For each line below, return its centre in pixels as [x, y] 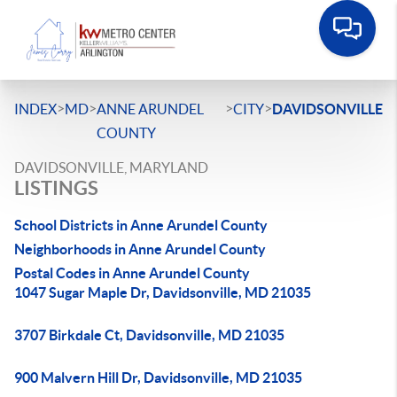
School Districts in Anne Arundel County [141, 225]
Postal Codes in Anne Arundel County [132, 273]
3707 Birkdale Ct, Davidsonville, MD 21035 [149, 335]
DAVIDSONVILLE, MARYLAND [111, 167]
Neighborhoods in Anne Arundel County [140, 249]
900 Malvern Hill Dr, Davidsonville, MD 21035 [158, 378]
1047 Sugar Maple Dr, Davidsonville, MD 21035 [163, 292]
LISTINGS [56, 187]
